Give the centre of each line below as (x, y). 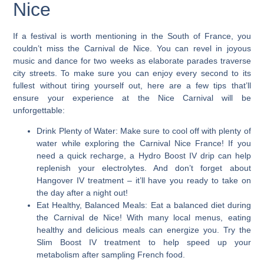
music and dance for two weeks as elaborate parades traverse (132, 60)
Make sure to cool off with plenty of (184, 131)
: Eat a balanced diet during (198, 205)
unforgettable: (39, 110)
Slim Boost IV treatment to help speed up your (144, 242)
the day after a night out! (82, 193)
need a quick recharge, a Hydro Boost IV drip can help (144, 156)
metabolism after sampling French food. (111, 255)
